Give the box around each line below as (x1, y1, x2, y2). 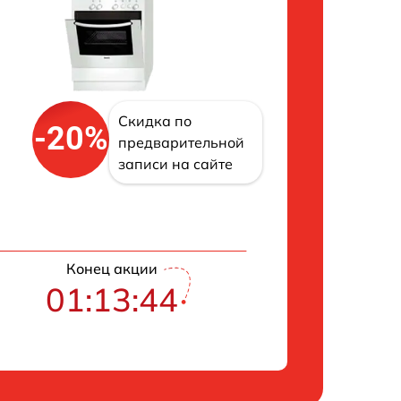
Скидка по (118, 111, 192, 130)
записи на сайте (118, 154, 233, 173)
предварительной (118, 132, 244, 151)
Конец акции (65, 259, 158, 277)
